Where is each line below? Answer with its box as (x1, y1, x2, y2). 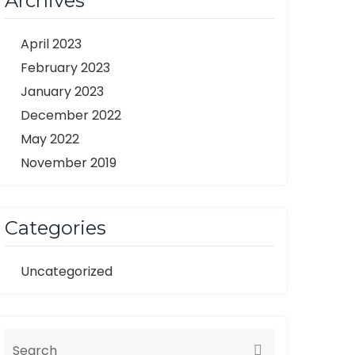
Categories (5, 216, 106, 239)
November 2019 (21, 154, 116, 172)
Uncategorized (21, 262, 113, 281)
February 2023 (21, 59, 110, 77)
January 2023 (21, 82, 104, 101)
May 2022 (21, 130, 79, 148)
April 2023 (21, 35, 82, 53)
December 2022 (21, 106, 121, 124)
